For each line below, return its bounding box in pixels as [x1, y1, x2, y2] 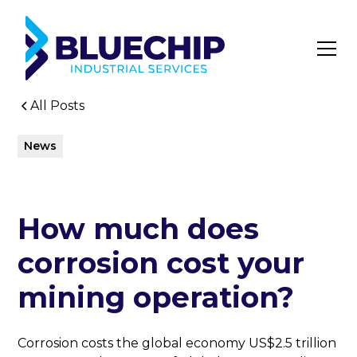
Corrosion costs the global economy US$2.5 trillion [18, 335, 337, 351]
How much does [18, 211, 260, 247]
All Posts [30, 98, 85, 114]
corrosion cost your [18, 245, 305, 281]
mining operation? [18, 280, 295, 316]
